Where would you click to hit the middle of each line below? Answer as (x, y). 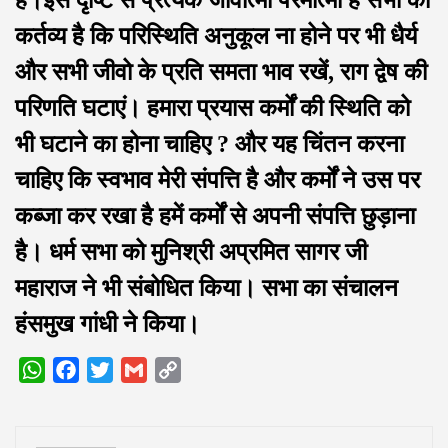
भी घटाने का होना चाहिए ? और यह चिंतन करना (209, 144)
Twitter (135, 370)
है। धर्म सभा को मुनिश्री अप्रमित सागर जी (191, 252)
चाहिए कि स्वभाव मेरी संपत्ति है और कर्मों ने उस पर (217, 180)
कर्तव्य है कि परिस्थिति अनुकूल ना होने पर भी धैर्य (216, 36)
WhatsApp (79, 370)
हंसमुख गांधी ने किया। (107, 324)
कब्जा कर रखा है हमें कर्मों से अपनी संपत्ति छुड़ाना (215, 216)
